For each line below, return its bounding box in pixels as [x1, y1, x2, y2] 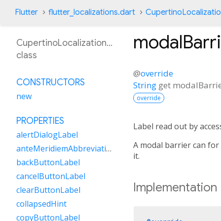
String [133, 79, 156, 91]
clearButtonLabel [16, 184, 80, 195]
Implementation [133, 180, 217, 195]
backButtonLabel [16, 157, 80, 168]
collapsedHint [16, 198, 67, 209]
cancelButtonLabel [16, 171, 85, 182]
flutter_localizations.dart [48, 7, 135, 17]
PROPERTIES [16, 115, 64, 126]
